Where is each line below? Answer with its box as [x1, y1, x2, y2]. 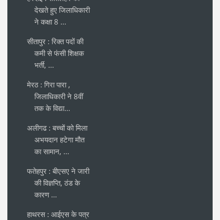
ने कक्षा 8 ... [34, 17, 66, 27]
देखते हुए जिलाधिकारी [34, 5, 90, 15]
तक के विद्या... [34, 103, 70, 113]
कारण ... [34, 190, 57, 200]
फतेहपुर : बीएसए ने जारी [27, 166, 89, 176]
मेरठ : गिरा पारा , [27, 80, 70, 90]
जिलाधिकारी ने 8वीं [34, 91, 83, 102]
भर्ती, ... [34, 60, 54, 70]
